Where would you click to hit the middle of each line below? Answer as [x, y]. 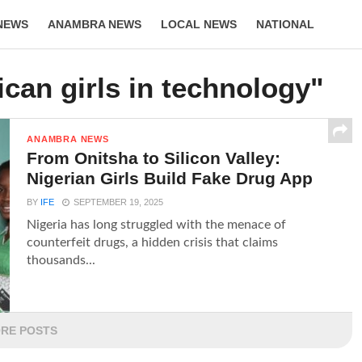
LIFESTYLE [49, 73]
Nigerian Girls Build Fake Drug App [170, 178]
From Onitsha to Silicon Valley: [154, 158]
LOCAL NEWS [199, 24]
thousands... [61, 260]
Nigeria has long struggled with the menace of [157, 225]
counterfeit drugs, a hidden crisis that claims [153, 242]
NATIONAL [285, 24]
